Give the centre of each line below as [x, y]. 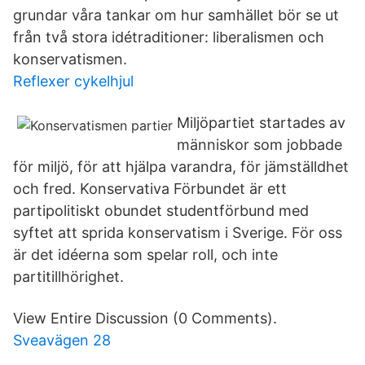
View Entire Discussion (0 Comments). [145, 318]
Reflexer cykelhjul [73, 81]
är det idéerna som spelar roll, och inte [145, 255]
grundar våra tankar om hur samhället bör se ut [176, 15]
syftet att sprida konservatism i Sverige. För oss [178, 233]
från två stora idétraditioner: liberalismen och [169, 37]
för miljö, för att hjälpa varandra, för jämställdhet [181, 167]
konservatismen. [70, 59]
